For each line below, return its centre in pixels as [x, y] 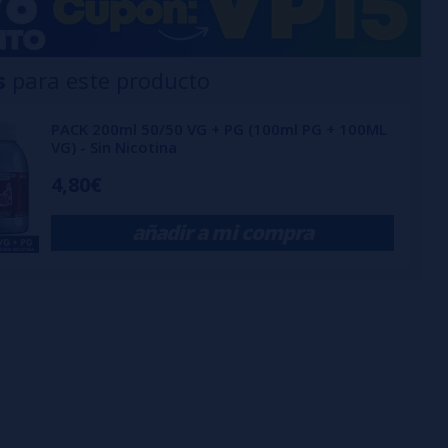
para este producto [108, 80]
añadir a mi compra [222, 232]
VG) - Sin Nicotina [114, 147]
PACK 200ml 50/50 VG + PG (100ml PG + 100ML [219, 129]
